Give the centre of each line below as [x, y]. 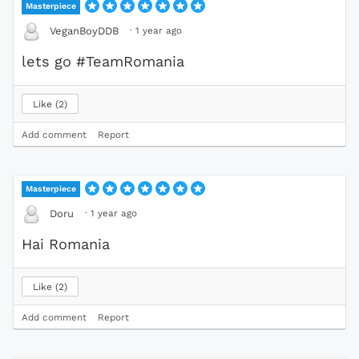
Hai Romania [66, 244]
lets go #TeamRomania [103, 61]
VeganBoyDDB [84, 31]
